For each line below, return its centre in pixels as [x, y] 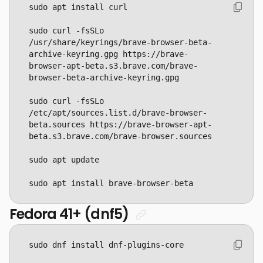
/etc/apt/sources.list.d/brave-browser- [118, 113]
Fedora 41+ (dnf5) [70, 214]
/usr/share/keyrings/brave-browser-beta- [120, 42]
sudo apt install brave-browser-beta [111, 183]
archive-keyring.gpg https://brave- [109, 54]
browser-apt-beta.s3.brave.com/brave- [113, 66]
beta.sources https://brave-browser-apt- [120, 124]
